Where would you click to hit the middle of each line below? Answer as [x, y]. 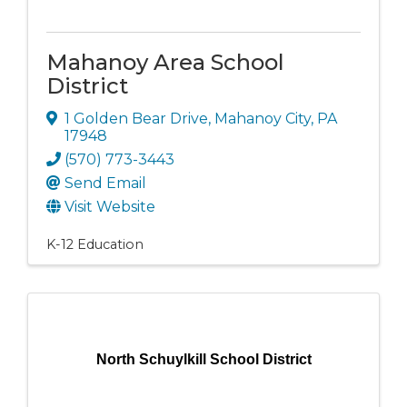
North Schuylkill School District [203, 359]
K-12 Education [95, 244]
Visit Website [110, 206]
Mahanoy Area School [165, 62]
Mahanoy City [263, 118]
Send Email [105, 183]
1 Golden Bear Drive [136, 118]
